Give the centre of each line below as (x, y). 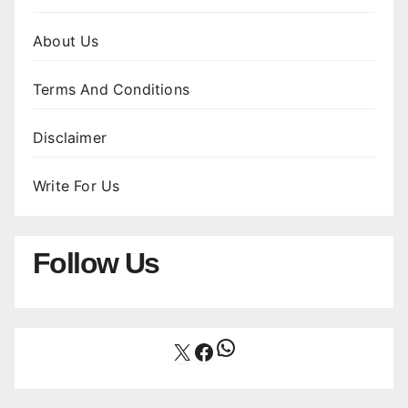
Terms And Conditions (111, 89)
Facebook (244, 351)
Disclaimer (70, 137)
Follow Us (96, 264)
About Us (66, 41)
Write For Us (76, 185)
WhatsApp (269, 346)
